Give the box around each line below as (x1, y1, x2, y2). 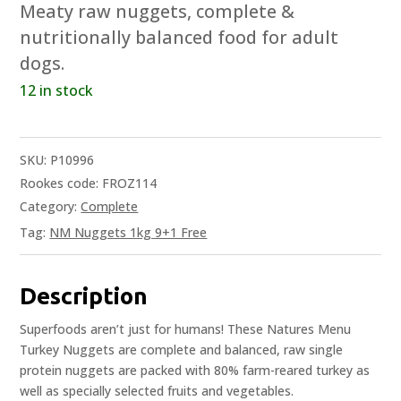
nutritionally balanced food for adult (20, 25, 339, 50)
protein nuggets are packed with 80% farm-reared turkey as (20, 362, 371, 380)
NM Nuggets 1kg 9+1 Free (49, 224, 208, 242)
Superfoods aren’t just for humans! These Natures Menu (20, 320, 352, 338)
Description (20, 283, 149, 310)
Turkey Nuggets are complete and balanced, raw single (20, 341, 344, 359)
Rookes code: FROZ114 (20, 175, 158, 192)
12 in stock (20, 81, 94, 101)
